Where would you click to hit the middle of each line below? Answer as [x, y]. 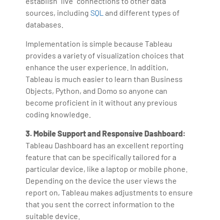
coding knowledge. [58, 114]
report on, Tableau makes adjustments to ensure [110, 192]
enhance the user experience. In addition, [97, 67]
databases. [45, 24]
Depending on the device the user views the [101, 180]
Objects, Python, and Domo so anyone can [97, 90]
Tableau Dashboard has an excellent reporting [105, 145]
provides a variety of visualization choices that [105, 55]
